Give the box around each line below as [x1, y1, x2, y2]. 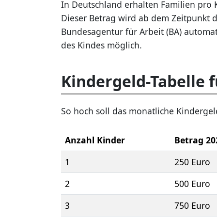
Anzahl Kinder [65, 134, 125, 146]
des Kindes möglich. [61, 39, 142, 51]
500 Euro [174, 178, 210, 190]
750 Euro [174, 200, 210, 212]
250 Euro [174, 156, 210, 168]
